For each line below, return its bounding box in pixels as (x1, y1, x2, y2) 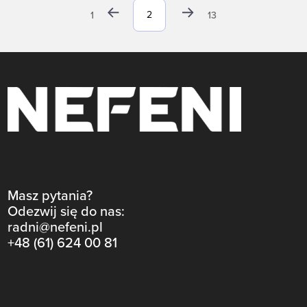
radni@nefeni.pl (8, 219, 103, 236)
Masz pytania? (8, 187, 93, 204)
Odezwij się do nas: (8, 203, 125, 220)
